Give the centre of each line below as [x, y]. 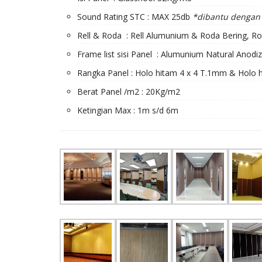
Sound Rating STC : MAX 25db [135, 16]
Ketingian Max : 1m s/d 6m [128, 110]
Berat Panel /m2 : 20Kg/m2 [129, 91]
